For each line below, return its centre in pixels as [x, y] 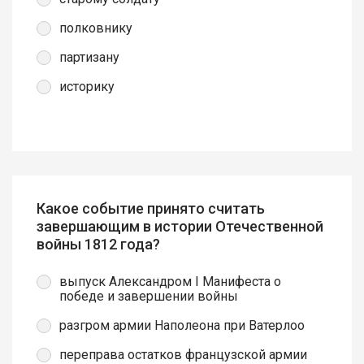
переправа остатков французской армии [183, 354]
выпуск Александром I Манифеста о [170, 281]
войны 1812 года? [98, 245]
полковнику [96, 28]
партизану [89, 58]
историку [87, 87]
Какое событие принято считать [151, 209]
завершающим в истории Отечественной [180, 227]
